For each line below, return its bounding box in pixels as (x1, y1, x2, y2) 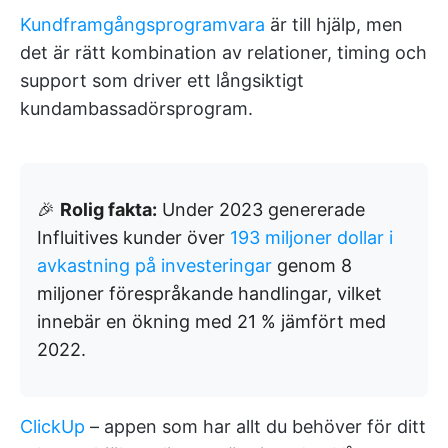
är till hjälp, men (265, 14, 403, 35)
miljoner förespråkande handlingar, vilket (37, 283, 382, 304)
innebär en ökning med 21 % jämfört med (37, 311, 386, 332)
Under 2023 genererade (157, 199, 365, 220)
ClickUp (20, 416, 85, 437)
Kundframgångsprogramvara (20, 14, 265, 35)
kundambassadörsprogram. (20, 98, 253, 119)
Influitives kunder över (37, 227, 230, 248)
